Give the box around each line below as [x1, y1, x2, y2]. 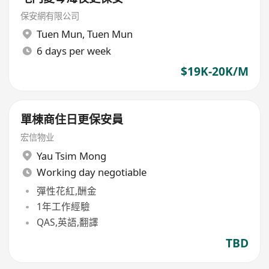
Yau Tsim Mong [36, 148, 106, 163]
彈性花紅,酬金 [36, 184, 97, 198]
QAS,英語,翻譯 [36, 216, 98, 229]
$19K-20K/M [180, 63, 249, 79]
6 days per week [36, 43, 111, 58]
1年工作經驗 [36, 200, 90, 214]
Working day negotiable [36, 165, 147, 180]
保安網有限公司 [20, 10, 80, 22]
